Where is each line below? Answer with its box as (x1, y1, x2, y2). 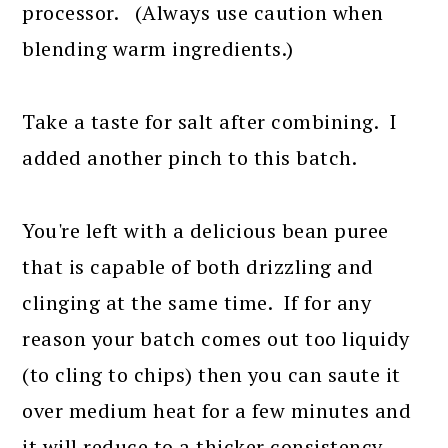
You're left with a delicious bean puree (22, 217, 389, 244)
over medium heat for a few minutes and (22, 397, 412, 424)
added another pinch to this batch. (22, 144, 358, 171)
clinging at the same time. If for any (22, 289, 372, 316)
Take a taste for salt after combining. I (22, 108, 397, 135)
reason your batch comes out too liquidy (22, 325, 410, 352)
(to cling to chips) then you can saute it (22, 361, 401, 388)
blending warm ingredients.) (22, 35, 294, 62)
